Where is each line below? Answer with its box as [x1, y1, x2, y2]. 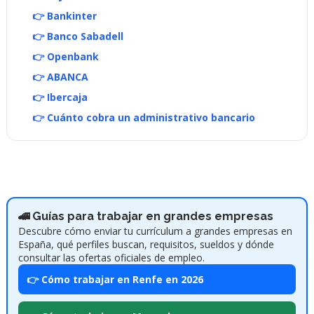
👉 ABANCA [32, 69, 88, 83]
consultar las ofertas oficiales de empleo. [18, 250, 205, 264]
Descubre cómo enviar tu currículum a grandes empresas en [18, 224, 292, 238]
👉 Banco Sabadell [32, 29, 123, 43]
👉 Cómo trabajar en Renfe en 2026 [26, 272, 203, 286]
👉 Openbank [32, 49, 99, 63]
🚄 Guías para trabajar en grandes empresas [18, 209, 273, 223]
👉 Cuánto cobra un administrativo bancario [32, 110, 255, 124]
